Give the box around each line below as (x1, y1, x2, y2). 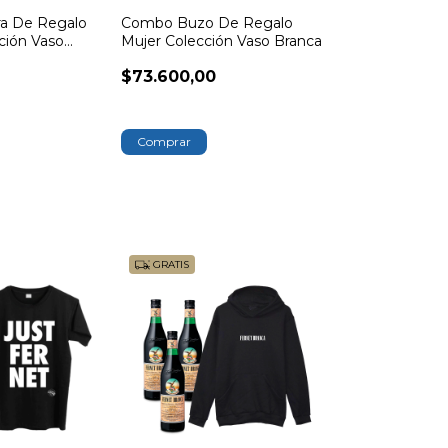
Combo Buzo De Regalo (121, 14, 294, 33)
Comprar (137, 134, 192, 150)
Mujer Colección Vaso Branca (121, 32, 323, 51)
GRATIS (150, 258, 190, 272)
